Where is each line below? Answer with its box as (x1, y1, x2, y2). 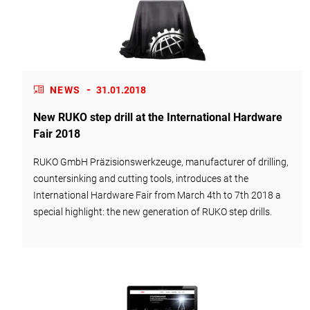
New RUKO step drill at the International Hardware (33, 110, 282, 124)
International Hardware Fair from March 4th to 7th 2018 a (33, 189, 281, 201)
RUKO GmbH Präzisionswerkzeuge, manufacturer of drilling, (33, 156, 289, 167)
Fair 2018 (33, 127, 80, 140)
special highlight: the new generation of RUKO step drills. (33, 206, 272, 217)
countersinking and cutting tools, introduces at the (33, 172, 248, 184)
